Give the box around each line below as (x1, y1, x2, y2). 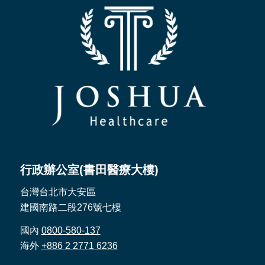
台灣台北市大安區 (20, 186, 96, 197)
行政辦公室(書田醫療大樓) (20, 163, 159, 176)
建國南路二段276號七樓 (20, 202, 121, 212)
